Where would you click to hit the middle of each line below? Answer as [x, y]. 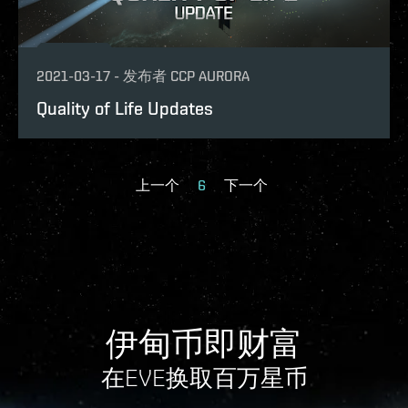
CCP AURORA [210, 76]
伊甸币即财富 [204, 343]
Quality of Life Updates [125, 108]
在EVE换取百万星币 [204, 377]
